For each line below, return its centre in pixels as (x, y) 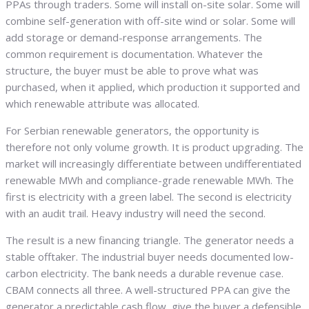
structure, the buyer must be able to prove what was (132, 71)
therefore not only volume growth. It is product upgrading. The (154, 147)
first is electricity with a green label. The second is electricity (149, 197)
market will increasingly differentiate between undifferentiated (153, 164)
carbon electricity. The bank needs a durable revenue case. (144, 273)
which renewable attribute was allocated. (102, 104)
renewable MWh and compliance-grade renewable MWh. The (150, 180)
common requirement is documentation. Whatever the (134, 54)
